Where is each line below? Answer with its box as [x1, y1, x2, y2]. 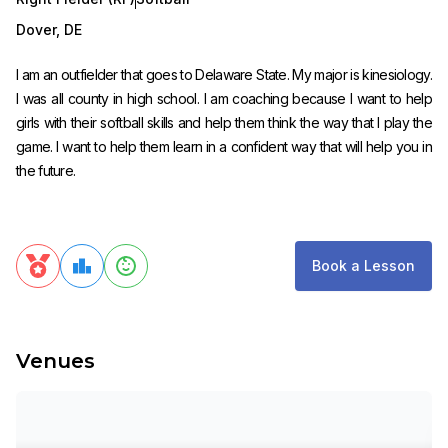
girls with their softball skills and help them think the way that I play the [16, 113, 432, 131]
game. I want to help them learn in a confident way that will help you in [16, 137, 432, 155]
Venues [16, 348, 95, 373]
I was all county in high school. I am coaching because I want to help [16, 89, 432, 107]
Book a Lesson [311, 256, 415, 274]
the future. [16, 161, 76, 179]
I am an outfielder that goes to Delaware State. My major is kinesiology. [16, 65, 432, 83]
